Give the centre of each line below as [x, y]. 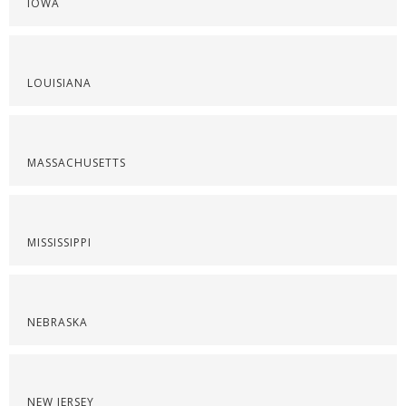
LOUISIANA [59, 83]
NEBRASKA [58, 322]
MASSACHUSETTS [77, 163]
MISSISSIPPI [59, 242]
